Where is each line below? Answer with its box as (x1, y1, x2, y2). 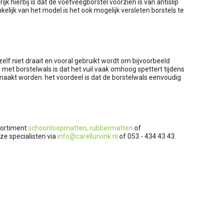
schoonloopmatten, (28, 124, 88, 132)
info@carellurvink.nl (57, 132, 118, 140)
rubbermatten (90, 124, 133, 132)
